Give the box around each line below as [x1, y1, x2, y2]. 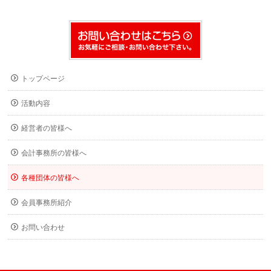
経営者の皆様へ [21, 123, 73, 132]
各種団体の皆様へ [21, 173, 80, 182]
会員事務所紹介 [21, 198, 73, 207]
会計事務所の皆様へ [21, 148, 87, 157]
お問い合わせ [21, 223, 65, 232]
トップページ [21, 74, 65, 83]
